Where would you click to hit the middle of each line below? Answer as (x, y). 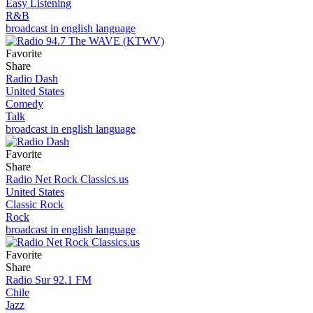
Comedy (24, 103)
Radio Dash (32, 78)
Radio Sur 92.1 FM (49, 279)
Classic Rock (35, 204)
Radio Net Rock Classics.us (67, 179)
